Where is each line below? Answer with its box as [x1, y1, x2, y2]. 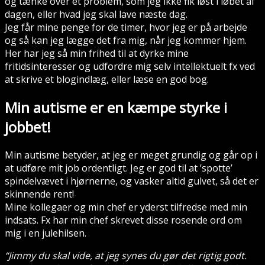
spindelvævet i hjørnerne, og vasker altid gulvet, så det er [5, 174, 258, 188]
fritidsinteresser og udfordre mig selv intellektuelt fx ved [5, 60, 255, 73]
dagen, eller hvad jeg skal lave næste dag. [5, 8, 188, 21]
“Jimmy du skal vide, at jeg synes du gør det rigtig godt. [5, 248, 247, 262]
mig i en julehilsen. [5, 226, 86, 240]
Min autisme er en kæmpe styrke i [5, 98, 227, 118]
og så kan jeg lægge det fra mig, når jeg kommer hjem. [5, 34, 247, 47]
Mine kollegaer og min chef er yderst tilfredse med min [5, 200, 247, 214]
